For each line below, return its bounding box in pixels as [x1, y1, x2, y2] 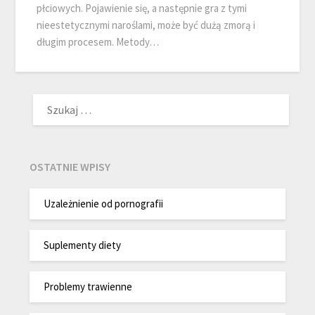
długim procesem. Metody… [37, 35, 160, 49]
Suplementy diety [44, 238, 122, 252]
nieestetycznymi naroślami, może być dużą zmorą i [37, 18, 256, 32]
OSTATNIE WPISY [30, 160, 111, 174]
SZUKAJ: [29, 89, 67, 103]
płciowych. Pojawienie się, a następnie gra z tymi [37, 1, 247, 15]
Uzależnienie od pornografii [44, 196, 164, 210]
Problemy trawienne [44, 279, 133, 293]
